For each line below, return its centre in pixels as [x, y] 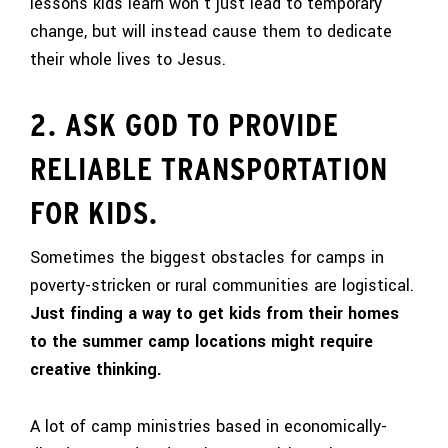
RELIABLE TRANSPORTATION [209, 168]
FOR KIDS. [94, 212]
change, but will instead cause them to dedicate [211, 31]
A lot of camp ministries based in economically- [208, 427]
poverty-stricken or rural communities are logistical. [222, 286]
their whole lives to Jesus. [128, 59]
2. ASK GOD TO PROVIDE [184, 124]
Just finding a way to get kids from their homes [214, 314]
